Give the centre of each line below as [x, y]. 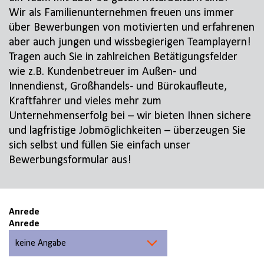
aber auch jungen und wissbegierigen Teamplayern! [130, 43]
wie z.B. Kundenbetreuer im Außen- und [103, 72]
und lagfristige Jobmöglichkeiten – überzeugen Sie [127, 131]
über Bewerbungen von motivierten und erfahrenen [132, 28]
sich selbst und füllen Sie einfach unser [100, 146]
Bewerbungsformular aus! [70, 161]
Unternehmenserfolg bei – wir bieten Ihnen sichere [130, 116]
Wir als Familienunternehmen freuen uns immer [121, 13]
